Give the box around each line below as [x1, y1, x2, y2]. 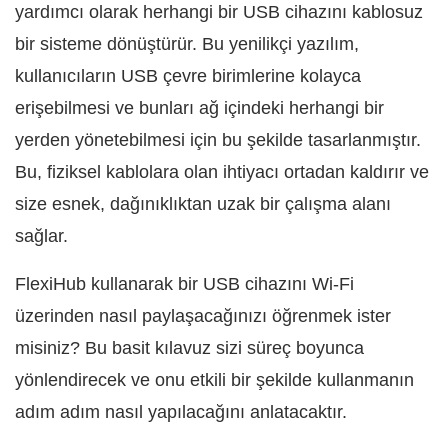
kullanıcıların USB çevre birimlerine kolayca [15, 66, 361, 87]
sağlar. [15, 226, 68, 247]
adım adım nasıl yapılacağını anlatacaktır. [15, 402, 347, 423]
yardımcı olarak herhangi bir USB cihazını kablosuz [15, 2, 423, 23]
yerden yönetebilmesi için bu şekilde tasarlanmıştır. [15, 130, 421, 151]
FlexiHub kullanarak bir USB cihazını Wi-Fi [15, 274, 354, 295]
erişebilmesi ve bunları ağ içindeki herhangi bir [15, 98, 384, 119]
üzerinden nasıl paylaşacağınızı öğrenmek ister [15, 306, 391, 327]
